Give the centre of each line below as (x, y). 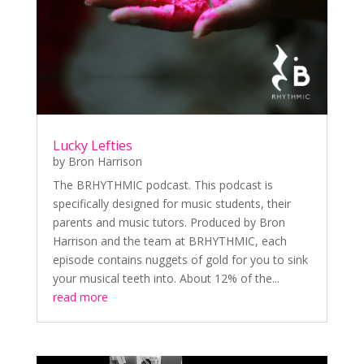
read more (80, 297)
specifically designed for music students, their (171, 203)
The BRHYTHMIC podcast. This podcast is (162, 184)
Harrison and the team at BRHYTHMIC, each (169, 240)
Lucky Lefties (92, 145)
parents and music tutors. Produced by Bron (169, 222)
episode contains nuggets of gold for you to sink (180, 259)
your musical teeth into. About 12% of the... (166, 278)
